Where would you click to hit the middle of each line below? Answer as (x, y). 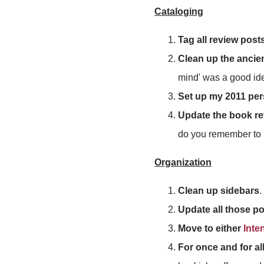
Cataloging (179, 11)
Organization (183, 162)
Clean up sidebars (219, 191)
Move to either (211, 228)
